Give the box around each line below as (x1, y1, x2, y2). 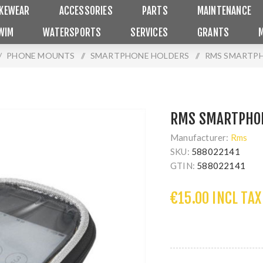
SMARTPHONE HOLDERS (90, 50, 190, 60)
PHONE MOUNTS (6, 50, 75, 60)
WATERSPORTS (43, 26, 102, 39)
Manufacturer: (170, 132, 229, 143)
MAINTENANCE (197, 5, 252, 17)
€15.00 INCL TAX (170, 189, 261, 207)
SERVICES (130, 26, 168, 39)
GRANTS (197, 26, 230, 39)
